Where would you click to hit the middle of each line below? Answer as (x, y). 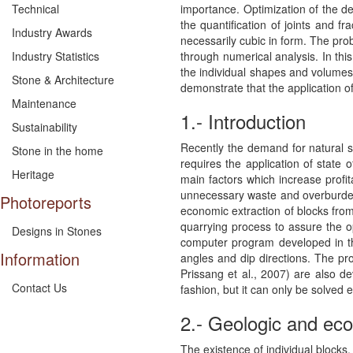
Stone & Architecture (63, 80)
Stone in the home (58, 150)
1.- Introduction (243, 121)
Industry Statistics (56, 56)
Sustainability (45, 127)
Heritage (33, 174)
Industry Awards (52, 32)
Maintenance (44, 103)
